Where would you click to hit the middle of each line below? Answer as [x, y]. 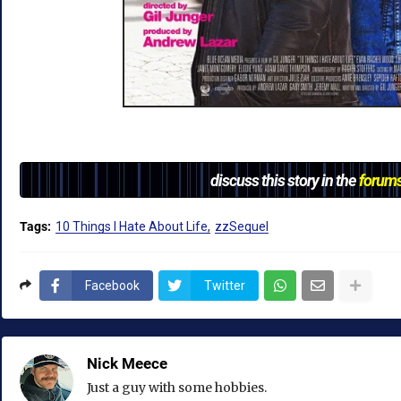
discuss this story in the [285, 180]
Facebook [112, 286]
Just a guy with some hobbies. [177, 388]
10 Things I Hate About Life [132, 227]
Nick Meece [127, 363]
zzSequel [242, 227]
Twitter [225, 286]
